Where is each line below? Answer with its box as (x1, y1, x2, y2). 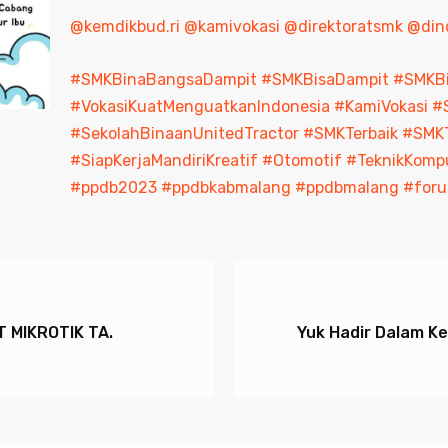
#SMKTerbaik (302, 124, 402, 143)
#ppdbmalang (294, 178, 403, 197)
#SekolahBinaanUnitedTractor (69, 124, 303, 143)
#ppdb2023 (69, 178, 161, 197)
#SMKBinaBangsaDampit (69, 70, 261, 89)
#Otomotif (261, 151, 346, 170)
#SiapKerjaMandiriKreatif (69, 151, 262, 170)
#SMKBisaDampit (260, 70, 393, 89)
